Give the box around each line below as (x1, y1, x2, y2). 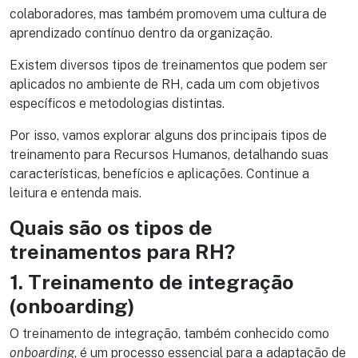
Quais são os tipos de (10, 216, 213, 241)
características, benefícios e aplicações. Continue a (10, 166, 309, 182)
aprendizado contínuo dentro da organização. (10, 26, 276, 42)
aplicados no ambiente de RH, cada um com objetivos (10, 77, 320, 93)
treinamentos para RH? (10, 240, 235, 265)
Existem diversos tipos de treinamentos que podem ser (10, 58, 328, 74)
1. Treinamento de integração (10, 270, 294, 295)
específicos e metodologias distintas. (10, 96, 228, 112)
